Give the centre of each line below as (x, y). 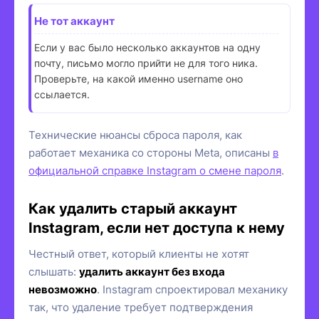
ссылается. (62, 94)
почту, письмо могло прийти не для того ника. (146, 63)
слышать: (54, 271)
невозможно (63, 289)
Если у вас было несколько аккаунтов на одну (147, 47)
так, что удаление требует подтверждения (141, 307)
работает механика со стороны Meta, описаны (151, 152)
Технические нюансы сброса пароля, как (135, 135)
